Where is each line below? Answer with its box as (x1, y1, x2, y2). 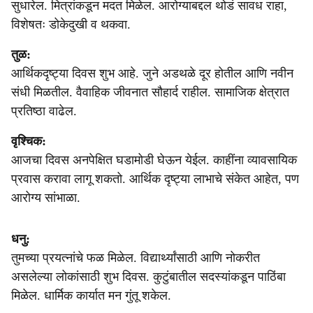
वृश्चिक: (11, 134, 46, 148)
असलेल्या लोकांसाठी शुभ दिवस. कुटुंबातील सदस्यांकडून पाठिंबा (11, 270, 286, 284)
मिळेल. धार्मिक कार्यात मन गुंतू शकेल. (11, 289, 171, 303)
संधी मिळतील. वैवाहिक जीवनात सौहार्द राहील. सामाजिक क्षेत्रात (11, 85, 289, 99)
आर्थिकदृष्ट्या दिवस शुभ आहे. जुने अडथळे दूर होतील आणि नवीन (11, 66, 293, 80)
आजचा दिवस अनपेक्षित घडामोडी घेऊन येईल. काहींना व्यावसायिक (11, 153, 297, 167)
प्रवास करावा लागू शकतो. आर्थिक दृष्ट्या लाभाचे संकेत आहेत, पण (11, 172, 299, 186)
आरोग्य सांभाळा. (11, 191, 80, 205)
